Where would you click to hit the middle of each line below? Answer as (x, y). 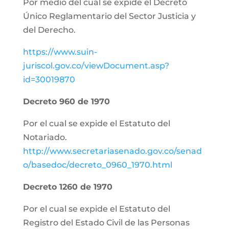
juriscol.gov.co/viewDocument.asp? (96, 66)
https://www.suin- (60, 52)
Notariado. (45, 137)
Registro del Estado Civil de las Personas (106, 223)
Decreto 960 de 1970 (66, 101)
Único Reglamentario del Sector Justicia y (109, 16)
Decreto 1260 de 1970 (67, 187)
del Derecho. (49, 30)
